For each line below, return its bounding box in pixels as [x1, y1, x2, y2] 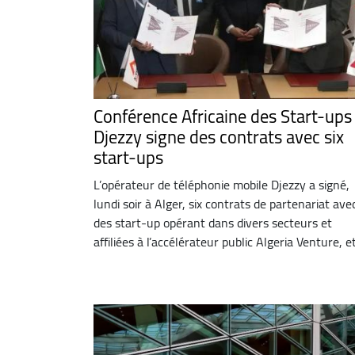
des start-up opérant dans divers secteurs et [94, 210, 332, 235]
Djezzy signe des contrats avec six [94, 120, 344, 154]
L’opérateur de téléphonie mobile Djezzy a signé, [94, 172, 349, 197]
